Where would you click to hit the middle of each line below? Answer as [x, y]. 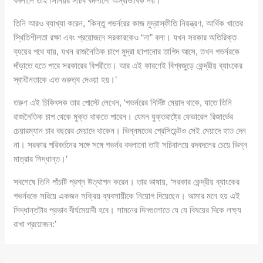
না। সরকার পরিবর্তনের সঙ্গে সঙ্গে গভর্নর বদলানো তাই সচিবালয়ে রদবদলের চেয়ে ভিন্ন [131, 144]
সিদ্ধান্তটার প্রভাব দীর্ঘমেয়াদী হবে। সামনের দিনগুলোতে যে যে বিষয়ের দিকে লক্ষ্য [128, 210]
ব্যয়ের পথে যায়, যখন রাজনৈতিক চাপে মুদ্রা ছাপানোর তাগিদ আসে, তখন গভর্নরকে [127, 51]
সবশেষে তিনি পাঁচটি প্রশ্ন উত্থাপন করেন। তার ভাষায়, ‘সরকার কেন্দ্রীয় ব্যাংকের [127, 181]
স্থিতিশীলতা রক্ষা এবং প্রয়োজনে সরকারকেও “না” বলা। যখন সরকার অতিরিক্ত [125, 37]
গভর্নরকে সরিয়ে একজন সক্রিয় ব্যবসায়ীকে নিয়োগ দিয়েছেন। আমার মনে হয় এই [127, 195]
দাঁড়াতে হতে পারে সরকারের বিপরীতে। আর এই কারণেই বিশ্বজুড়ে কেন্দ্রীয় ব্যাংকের [128, 65]
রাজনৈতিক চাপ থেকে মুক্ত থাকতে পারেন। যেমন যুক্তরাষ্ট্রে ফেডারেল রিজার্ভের [124, 116]
